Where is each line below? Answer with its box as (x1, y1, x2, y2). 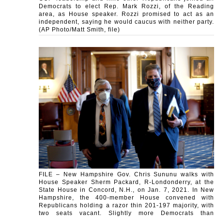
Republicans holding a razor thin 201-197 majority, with (39, 201, 214, 209)
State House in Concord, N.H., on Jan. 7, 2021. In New (39, 186, 214, 193)
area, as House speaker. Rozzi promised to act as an (39, 11, 214, 18)
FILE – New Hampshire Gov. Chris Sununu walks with (39, 170, 214, 178)
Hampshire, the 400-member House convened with (39, 194, 214, 201)
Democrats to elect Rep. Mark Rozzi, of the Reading (39, 3, 214, 10)
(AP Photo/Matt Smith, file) (39, 26, 121, 33)
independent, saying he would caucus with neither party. (39, 18, 214, 26)
